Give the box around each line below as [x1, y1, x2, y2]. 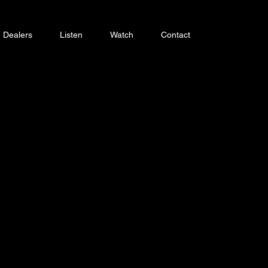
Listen [60, 30, 83, 39]
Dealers [3, 30, 32, 39]
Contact [161, 30, 190, 39]
